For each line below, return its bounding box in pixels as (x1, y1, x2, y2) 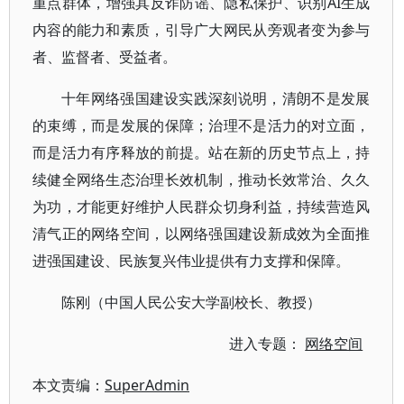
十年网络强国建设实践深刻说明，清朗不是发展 (61, 88, 371, 108)
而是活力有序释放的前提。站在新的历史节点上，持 (32, 142, 371, 162)
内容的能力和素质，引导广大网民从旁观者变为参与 (32, 20, 371, 40)
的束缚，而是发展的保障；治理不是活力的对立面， (32, 115, 371, 135)
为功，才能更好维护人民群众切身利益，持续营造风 (32, 197, 371, 216)
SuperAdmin (105, 375, 189, 395)
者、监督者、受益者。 (32, 47, 177, 67)
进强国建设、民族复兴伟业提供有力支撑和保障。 (32, 251, 350, 271)
